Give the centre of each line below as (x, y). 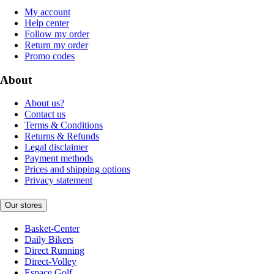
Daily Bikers (49, 239)
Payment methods (59, 158)
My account (47, 12)
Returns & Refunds (62, 136)
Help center (47, 23)
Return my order (56, 45)
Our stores (24, 206)
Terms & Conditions (64, 125)
